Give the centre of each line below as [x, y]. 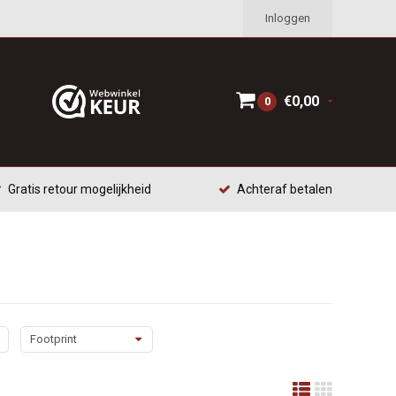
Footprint [53, 339]
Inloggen [288, 18]
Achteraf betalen [285, 189]
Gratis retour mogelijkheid [79, 189]
